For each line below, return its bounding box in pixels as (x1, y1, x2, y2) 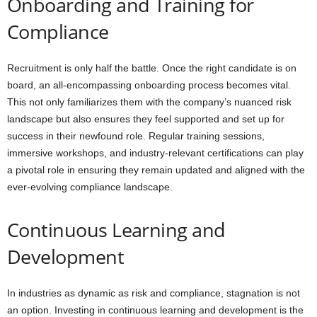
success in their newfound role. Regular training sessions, (7, 130, 265, 142)
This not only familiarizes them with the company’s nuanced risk (7, 96, 292, 108)
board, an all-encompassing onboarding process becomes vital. (7, 79, 291, 91)
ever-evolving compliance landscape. (7, 181, 173, 193)
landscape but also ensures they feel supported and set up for (7, 113, 284, 125)
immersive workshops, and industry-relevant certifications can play (7, 147, 304, 159)
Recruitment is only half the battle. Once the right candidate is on (7, 62, 296, 74)
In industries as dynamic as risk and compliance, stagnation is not (7, 287, 300, 299)
